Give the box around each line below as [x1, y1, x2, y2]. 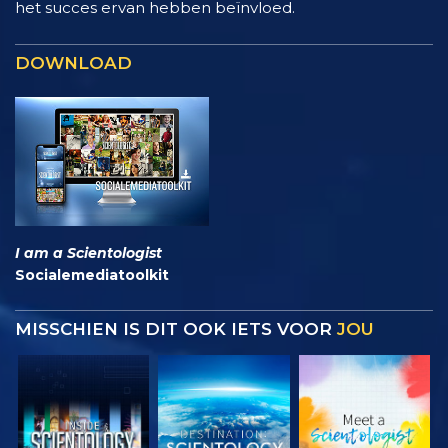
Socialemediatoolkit [15, 265, 169, 284]
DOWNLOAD [15, 52, 132, 73]
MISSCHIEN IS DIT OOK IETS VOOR [15, 318, 337, 339]
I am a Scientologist [15, 243, 162, 262]
